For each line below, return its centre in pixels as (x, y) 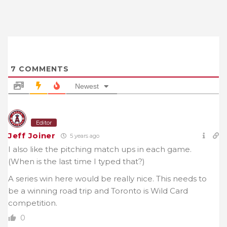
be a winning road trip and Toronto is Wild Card (98, 191)
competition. (33, 203)
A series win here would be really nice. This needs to (107, 178)
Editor (44, 122)
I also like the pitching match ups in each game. (100, 149)
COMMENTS (43, 69)
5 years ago (84, 136)
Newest (87, 86)
